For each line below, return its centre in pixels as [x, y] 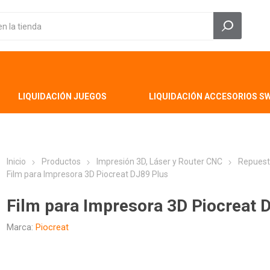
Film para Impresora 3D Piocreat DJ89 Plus [88, 174]
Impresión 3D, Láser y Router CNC [160, 162]
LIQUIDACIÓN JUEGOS [62, 96]
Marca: [20, 227]
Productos [61, 162]
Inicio [17, 162]
